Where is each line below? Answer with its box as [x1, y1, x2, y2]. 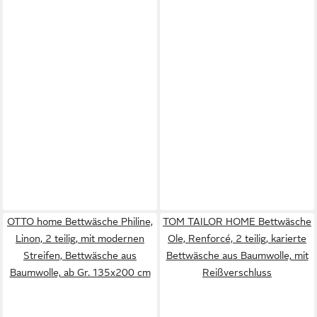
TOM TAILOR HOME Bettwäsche [163, 216, 311, 227]
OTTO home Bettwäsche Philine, [7, 216, 153, 227]
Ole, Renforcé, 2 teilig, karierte [168, 233, 306, 244]
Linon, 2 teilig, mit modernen [16, 233, 144, 244]
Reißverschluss [202, 267, 272, 278]
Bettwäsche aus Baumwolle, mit [166, 250, 309, 261]
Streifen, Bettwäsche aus [23, 250, 137, 261]
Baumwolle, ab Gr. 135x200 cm [9, 267, 151, 278]
